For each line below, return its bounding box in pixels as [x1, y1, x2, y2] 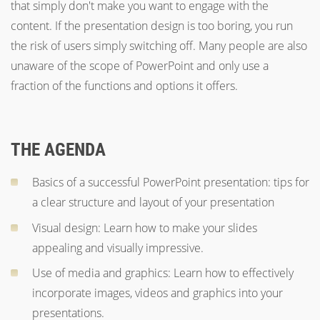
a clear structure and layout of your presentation [32, 194, 274, 210]
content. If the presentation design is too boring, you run [11, 18, 293, 34]
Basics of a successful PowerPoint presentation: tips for [32, 174, 309, 190]
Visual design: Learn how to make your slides [32, 219, 257, 236]
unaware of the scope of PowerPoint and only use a [11, 58, 269, 74]
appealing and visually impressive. [32, 239, 204, 256]
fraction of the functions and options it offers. [11, 78, 238, 94]
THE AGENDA [11, 139, 106, 160]
